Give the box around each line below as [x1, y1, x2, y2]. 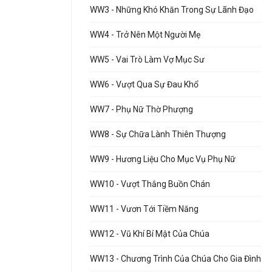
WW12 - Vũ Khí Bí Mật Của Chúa [90, 229, 209, 239]
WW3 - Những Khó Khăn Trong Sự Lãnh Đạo [90, 5, 254, 15]
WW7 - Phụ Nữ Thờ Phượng [90, 104, 193, 114]
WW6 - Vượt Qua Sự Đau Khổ [90, 80, 199, 89]
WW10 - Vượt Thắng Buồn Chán [90, 179, 210, 189]
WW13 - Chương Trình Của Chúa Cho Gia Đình [90, 254, 261, 263]
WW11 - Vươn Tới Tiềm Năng [90, 204, 199, 214]
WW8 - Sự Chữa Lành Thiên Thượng [90, 129, 226, 139]
